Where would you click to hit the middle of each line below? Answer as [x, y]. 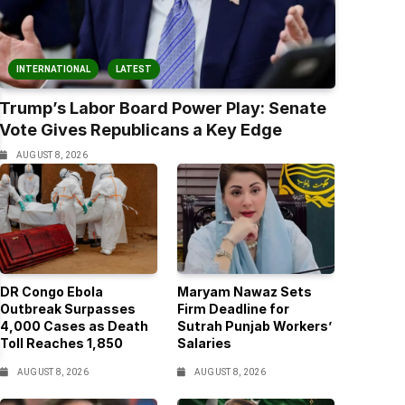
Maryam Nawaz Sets [244, 292]
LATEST [133, 70]
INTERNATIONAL [53, 70]
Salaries [204, 344]
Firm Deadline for [233, 309]
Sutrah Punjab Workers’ [254, 326]
